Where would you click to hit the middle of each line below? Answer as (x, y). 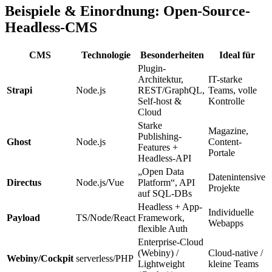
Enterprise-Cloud (171, 242)
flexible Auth (163, 228)
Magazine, (228, 131)
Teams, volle (233, 90)
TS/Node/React (106, 217)
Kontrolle (226, 101)
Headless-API (165, 158)
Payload (23, 217)
